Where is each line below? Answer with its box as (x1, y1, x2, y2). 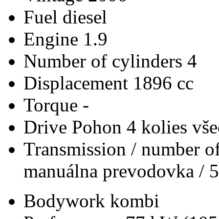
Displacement (23, 72, 133, 93)
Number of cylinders (23, 50, 187, 71)
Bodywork (23, 190, 110, 211)
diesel (63, 6, 107, 27)
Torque (23, 94, 83, 115)
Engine (23, 28, 83, 49)
